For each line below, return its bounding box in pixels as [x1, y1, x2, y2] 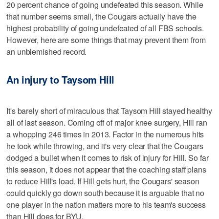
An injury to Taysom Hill [6, 72, 114, 87]
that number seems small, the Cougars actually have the [6, 10, 197, 22]
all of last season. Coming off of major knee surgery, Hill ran [6, 117, 207, 129]
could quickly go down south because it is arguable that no [6, 187, 205, 199]
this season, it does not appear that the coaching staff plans [6, 164, 206, 175]
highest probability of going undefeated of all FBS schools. [6, 22, 204, 34]
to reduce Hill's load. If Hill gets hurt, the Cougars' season [6, 175, 199, 187]
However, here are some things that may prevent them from [6, 34, 206, 45]
